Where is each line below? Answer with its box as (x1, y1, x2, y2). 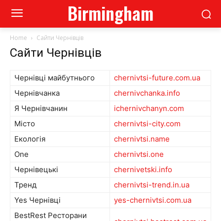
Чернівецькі (14, 165, 58, 174)
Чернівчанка (14, 88, 60, 98)
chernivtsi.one (114, 149, 164, 159)
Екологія (14, 134, 45, 144)
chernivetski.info (114, 165, 172, 174)
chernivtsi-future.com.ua (114, 73, 200, 82)
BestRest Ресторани (14, 211, 87, 220)
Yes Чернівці (14, 195, 61, 205)
